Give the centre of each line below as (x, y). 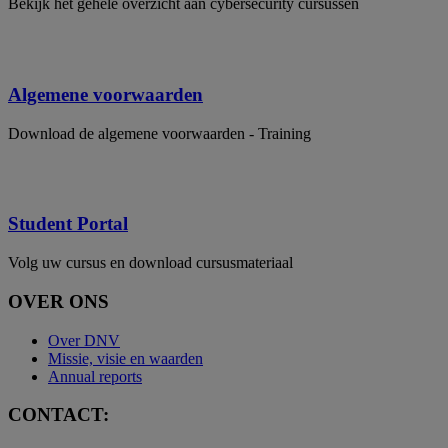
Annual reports (95, 376)
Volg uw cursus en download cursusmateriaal (150, 263)
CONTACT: (58, 415)
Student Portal (68, 224)
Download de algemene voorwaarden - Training (159, 133)
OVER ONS (58, 301)
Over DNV (84, 340)
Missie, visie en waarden (125, 358)
